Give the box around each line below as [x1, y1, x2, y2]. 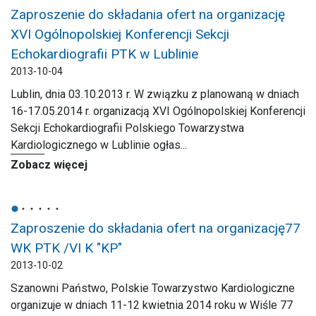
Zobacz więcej [11, 158, 87, 171]
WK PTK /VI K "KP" [11, 240, 122, 256]
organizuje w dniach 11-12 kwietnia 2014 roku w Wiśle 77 [11, 298, 293, 312]
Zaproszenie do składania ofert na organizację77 [11, 220, 300, 236]
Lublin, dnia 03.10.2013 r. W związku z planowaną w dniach [11, 87, 299, 101]
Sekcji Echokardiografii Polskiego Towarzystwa [11, 121, 244, 135]
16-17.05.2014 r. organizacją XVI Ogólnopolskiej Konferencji [11, 104, 305, 118]
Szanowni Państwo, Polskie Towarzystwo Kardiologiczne [11, 281, 295, 295]
